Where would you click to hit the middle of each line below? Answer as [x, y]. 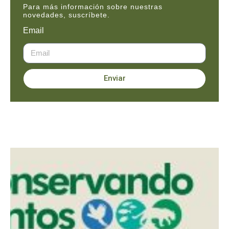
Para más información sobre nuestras [93, 6]
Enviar [114, 78]
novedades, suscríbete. [66, 15]
